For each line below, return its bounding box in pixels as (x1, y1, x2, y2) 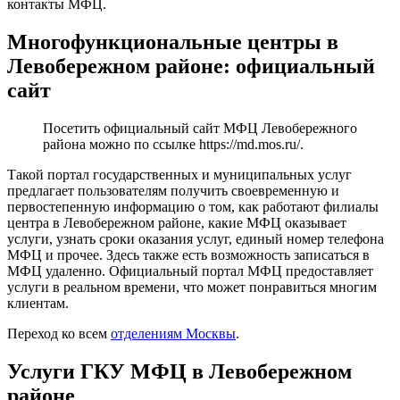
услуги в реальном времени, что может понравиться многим (7, 279, 377, 296)
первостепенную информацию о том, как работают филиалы (7, 199, 379, 215)
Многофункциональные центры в (7, 30, 338, 54)
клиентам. (7, 296, 69, 312)
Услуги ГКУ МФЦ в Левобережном (7, 360, 352, 384)
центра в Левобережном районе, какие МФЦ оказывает (7, 215, 346, 231)
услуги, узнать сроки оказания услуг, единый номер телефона (7, 231, 384, 247)
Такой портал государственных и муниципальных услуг (7, 167, 352, 183)
